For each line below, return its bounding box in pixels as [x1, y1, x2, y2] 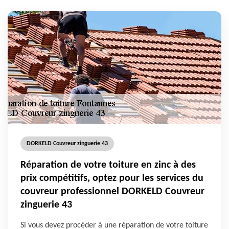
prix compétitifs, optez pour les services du [20, 173, 203, 184]
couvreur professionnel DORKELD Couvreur [20, 187, 204, 197]
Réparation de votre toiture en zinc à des [20, 160, 196, 170]
